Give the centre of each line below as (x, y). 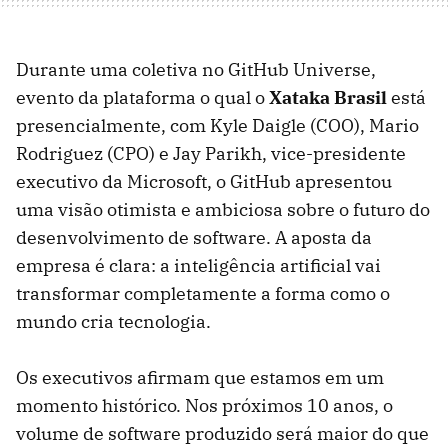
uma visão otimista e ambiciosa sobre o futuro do (223, 210)
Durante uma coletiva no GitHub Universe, (196, 70)
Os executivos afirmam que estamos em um (200, 378)
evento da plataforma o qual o (142, 98)
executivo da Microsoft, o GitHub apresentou (204, 182)
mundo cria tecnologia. (113, 322)
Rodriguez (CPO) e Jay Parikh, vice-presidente (211, 154)
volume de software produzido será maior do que (222, 434)
